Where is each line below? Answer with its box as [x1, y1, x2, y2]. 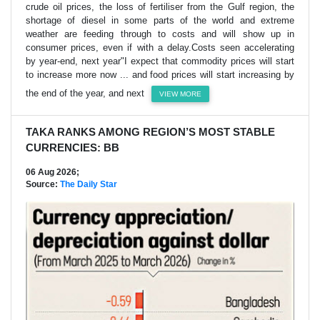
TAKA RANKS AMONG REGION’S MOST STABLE [26, 126, 275, 139]
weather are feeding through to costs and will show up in [26, 29, 294, 40]
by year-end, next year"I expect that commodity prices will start [26, 56, 294, 67]
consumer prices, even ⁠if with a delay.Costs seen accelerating [26, 42, 294, 54]
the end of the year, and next [26, 88, 147, 99]
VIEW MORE [159, 90, 202, 99]
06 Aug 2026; [26, 167, 79, 178]
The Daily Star [60, 179, 117, 190]
